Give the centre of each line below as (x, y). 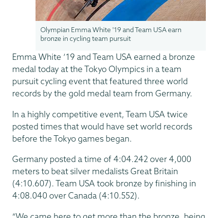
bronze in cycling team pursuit (86, 39)
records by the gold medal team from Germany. (102, 93)
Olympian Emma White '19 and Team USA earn (111, 30)
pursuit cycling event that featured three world (100, 81)
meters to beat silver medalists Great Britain (95, 171)
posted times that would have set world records (102, 126)
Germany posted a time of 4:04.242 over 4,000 (102, 159)
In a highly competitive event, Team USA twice (100, 114)
